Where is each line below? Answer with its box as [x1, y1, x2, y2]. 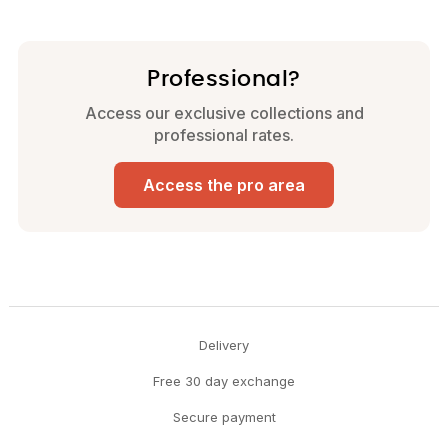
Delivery [199, 337, 249, 354]
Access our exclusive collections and [84, 103, 364, 124]
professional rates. [154, 125, 294, 146]
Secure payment [172, 409, 276, 426]
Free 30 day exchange [153, 373, 295, 390]
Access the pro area [143, 175, 305, 196]
